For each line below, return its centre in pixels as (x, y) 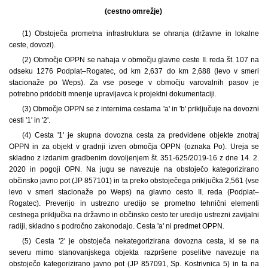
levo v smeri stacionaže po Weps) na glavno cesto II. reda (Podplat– (134, 192)
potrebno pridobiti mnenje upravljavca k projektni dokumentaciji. (113, 94)
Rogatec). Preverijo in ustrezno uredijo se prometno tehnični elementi (134, 203)
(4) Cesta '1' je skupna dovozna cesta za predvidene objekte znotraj (140, 135)
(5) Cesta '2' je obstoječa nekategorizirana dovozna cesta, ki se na (140, 241)
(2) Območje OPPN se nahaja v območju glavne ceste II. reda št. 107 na (140, 60)
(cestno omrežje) (134, 11)
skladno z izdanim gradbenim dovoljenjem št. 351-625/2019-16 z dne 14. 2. (134, 158)
